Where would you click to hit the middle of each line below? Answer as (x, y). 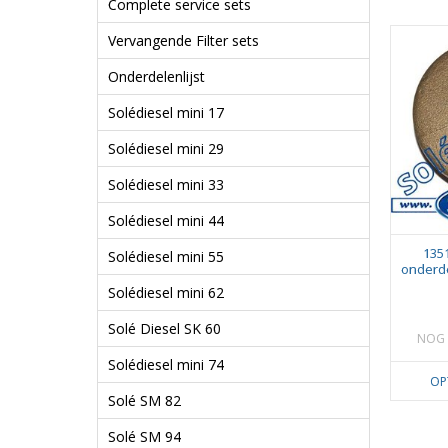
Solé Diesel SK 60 (164, 329)
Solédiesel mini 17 (166, 113)
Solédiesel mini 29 (166, 149)
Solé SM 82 (144, 401)
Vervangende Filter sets (183, 41)
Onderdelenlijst (156, 77)
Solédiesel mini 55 (166, 257)
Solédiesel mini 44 (166, 221)
